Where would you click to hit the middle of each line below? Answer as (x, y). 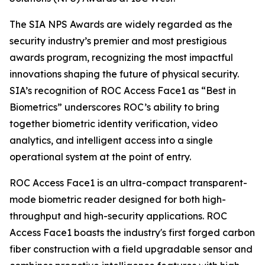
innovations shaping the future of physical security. (124, 74)
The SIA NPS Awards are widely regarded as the (121, 24)
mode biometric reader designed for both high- (118, 199)
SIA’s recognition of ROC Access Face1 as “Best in (123, 91)
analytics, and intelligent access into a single (111, 140)
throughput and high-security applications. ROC (118, 216)
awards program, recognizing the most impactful (121, 57)
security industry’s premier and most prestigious (118, 41)
